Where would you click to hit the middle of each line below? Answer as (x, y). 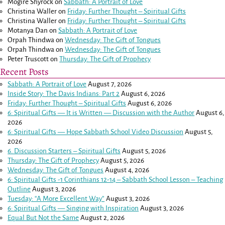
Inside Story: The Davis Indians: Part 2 (64, 94)
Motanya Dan (28, 31)
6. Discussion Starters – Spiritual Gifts (64, 151)
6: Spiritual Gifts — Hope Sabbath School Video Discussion (96, 132)
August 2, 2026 (103, 218)
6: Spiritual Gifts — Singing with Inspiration (73, 208)
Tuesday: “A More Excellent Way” (56, 199)
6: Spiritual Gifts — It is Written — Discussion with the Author (101, 113)
